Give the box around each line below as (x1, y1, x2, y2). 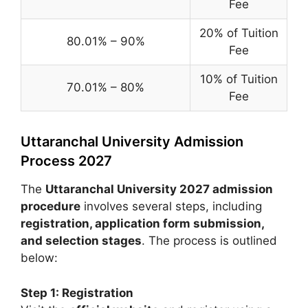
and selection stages (21, 234, 142, 247)
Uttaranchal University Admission (21, 133, 243, 150)
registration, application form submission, (21, 217, 264, 230)
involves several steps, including (80, 199, 262, 213)
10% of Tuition (199, 72, 278, 86)
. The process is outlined (142, 234, 277, 247)
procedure (21, 199, 80, 213)
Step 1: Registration (21, 285, 133, 300)
